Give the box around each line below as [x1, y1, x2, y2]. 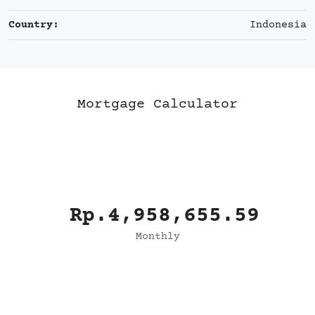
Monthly [135, 230, 180, 243]
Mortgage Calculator [77, 96, 238, 112]
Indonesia [250, 18, 307, 31]
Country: [8, 18, 59, 31]
